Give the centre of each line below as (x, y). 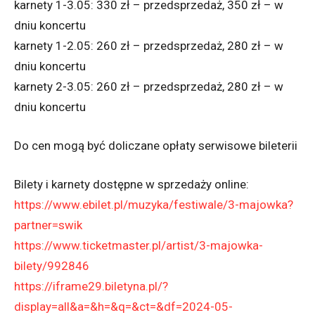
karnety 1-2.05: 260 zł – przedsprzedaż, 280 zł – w (149, 46)
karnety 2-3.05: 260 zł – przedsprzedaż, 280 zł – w (149, 87)
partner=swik (48, 225)
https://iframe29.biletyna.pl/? (91, 287)
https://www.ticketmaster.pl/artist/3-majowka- (139, 246)
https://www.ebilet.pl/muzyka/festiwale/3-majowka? (154, 205)
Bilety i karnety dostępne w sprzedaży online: (131, 185)
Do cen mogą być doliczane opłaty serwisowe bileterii (156, 146)
